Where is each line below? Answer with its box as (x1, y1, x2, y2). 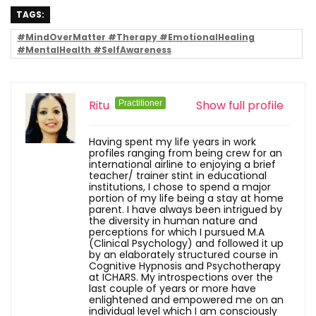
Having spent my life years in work (89, 135, 256, 150)
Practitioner (119, 98, 162, 109)
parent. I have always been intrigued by (89, 202, 282, 217)
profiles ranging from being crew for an (89, 146, 282, 161)
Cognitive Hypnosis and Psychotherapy (89, 259, 281, 274)
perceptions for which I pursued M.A (89, 225, 265, 240)
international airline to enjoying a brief (89, 157, 276, 172)
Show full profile (196, 97, 284, 114)
